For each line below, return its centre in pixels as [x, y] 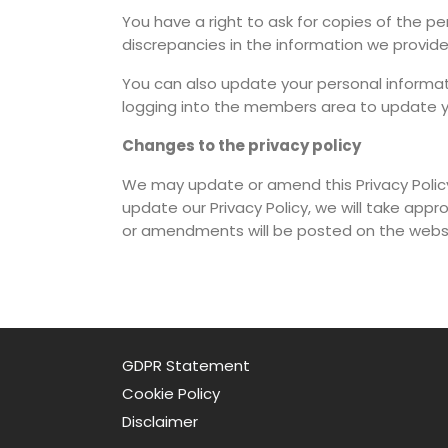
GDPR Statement [186, 365]
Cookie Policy [171, 393]
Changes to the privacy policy [241, 145]
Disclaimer [160, 421]
